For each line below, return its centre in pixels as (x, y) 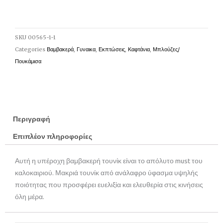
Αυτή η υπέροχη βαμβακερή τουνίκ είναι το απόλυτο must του (109, 161)
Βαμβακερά (60, 49)
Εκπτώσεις (112, 49)
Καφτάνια (139, 49)
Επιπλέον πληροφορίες (53, 136)
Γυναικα (86, 49)
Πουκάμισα (28, 61)
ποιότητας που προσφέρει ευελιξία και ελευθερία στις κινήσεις (109, 185)
